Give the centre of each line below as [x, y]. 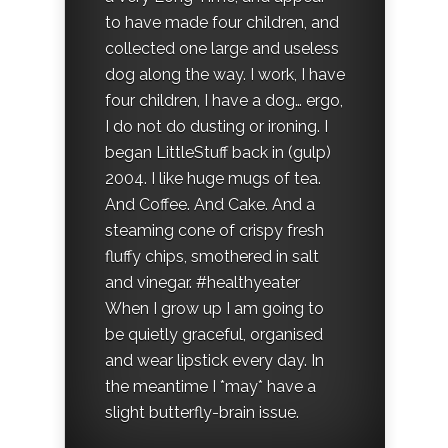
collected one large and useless [222, 48]
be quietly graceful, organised [214, 334]
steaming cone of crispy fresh [214, 230]
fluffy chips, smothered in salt [212, 256]
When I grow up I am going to [214, 308]
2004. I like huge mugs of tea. [213, 178]
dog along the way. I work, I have [225, 74]
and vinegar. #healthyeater [202, 282]
